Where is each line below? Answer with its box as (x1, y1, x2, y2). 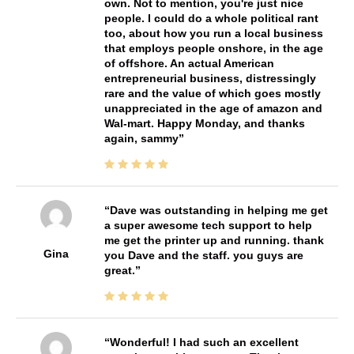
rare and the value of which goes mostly (104, 86, 321, 100)
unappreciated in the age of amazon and (104, 101, 322, 115)
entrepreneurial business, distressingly (104, 71, 316, 85)
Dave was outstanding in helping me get (109, 203, 328, 217)
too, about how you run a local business (104, 26, 323, 40)
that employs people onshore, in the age (104, 41, 323, 55)
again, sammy (104, 131, 179, 145)
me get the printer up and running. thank (104, 233, 324, 247)
